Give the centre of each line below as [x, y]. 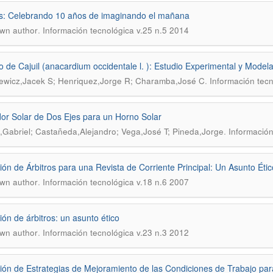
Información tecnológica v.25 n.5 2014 [115, 30]
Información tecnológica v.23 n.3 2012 [115, 232]
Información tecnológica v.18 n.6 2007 [115, 182]
